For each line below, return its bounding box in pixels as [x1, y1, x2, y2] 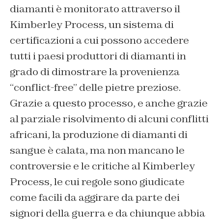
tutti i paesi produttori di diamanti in [10, 49, 186, 62]
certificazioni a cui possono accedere [10, 33, 189, 47]
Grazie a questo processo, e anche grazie [10, 96, 208, 110]
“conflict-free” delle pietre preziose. [10, 81, 181, 94]
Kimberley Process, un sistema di [10, 18, 174, 31]
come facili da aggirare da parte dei [10, 191, 180, 204]
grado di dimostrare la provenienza [10, 65, 180, 78]
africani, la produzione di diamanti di [10, 128, 188, 141]
